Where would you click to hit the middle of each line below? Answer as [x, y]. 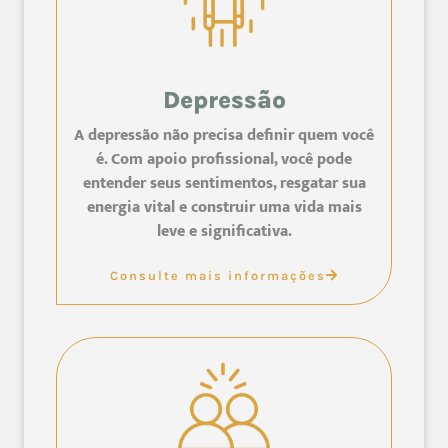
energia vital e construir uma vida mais [224, 207]
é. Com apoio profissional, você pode [224, 159]
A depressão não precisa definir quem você [224, 135]
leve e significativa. [224, 231]
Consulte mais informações [217, 275]
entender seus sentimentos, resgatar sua [224, 183]
